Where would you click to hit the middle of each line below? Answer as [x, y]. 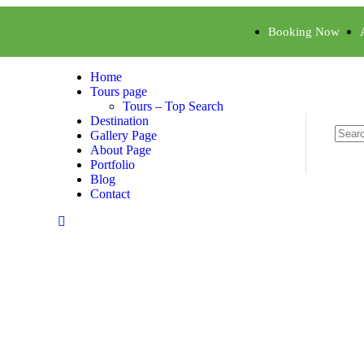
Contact [110, 194]
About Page [121, 150]
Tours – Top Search [173, 106]
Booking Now [304, 32]
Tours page [119, 91]
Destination [119, 121]
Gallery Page [123, 135]
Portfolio [113, 165]
